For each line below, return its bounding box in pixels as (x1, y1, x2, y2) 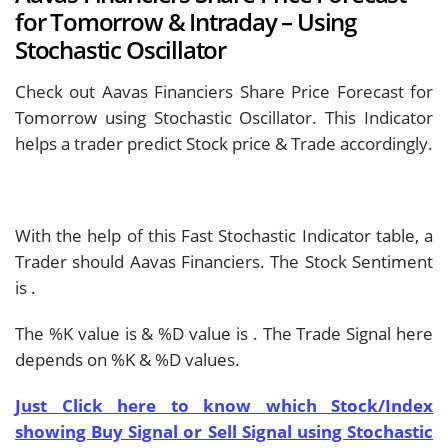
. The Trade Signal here (252, 322, 434, 346)
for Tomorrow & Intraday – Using (15, 6, 357, 39)
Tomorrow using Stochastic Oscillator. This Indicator (15, 106, 433, 130)
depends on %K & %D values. (15, 348, 240, 372)
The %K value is (15, 322, 142, 346)
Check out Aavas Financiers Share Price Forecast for (15, 80, 433, 104)
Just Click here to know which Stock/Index (15, 394, 433, 418)
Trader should (15, 250, 130, 274)
